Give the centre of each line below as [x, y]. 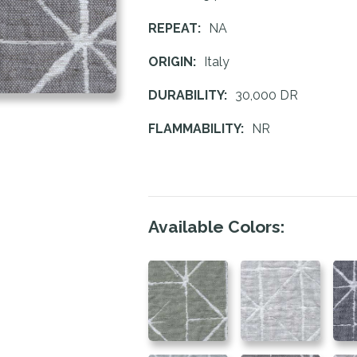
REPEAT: [178, 29]
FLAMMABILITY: [200, 129]
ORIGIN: [176, 62]
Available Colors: [216, 227]
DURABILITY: [192, 96]
